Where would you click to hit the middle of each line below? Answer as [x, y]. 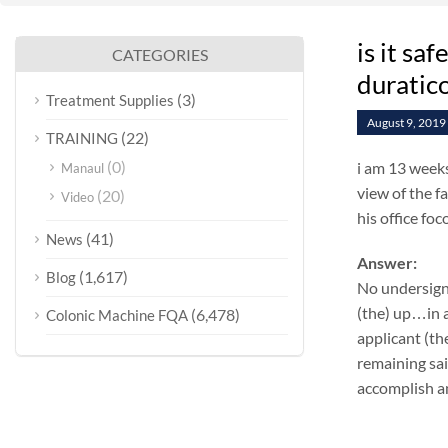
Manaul [82, 168]
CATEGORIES [159, 54]
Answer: [386, 262]
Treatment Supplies [110, 100]
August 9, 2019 [406, 122]
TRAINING [82, 138]
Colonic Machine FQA [117, 315]
